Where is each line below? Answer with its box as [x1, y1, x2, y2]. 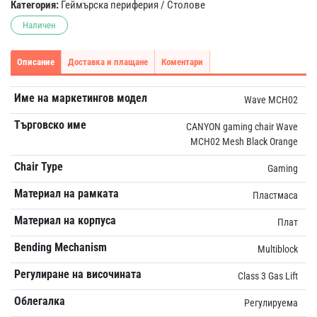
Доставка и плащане [68, 56, 148, 67]
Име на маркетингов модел [13, 91, 147, 105]
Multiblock [258, 243, 298, 255]
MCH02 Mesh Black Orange [190, 135, 298, 147]
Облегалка [13, 294, 65, 308]
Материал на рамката [13, 186, 119, 200]
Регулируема [244, 296, 298, 309]
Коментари [161, 56, 203, 67]
